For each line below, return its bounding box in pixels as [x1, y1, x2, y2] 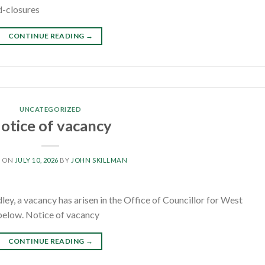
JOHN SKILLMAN [71, 156, 128, 164]
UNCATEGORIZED [20, 105, 82, 114]
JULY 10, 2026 [14, 156, 59, 164]
